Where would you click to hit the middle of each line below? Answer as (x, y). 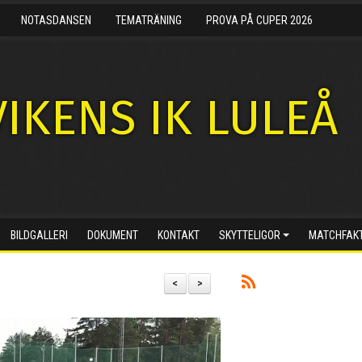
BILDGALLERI (39, 235)
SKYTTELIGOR (250, 235)
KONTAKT (179, 235)
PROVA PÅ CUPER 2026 (259, 20)
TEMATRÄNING (149, 20)
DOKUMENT (113, 235)
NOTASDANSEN (56, 20)
